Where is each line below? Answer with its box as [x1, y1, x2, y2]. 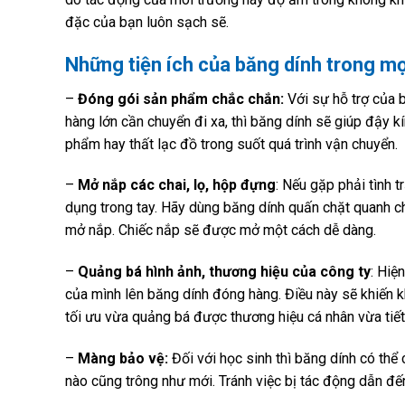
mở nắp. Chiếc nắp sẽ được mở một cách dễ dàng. [65, 221, 376, 240]
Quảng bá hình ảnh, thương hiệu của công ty [78, 263, 371, 281]
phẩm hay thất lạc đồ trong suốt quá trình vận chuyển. [65, 135, 401, 153]
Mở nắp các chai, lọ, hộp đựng [78, 176, 276, 194]
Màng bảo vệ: [74, 349, 172, 367]
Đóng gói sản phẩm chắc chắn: [78, 89, 284, 108]
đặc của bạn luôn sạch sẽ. [65, 13, 229, 31]
